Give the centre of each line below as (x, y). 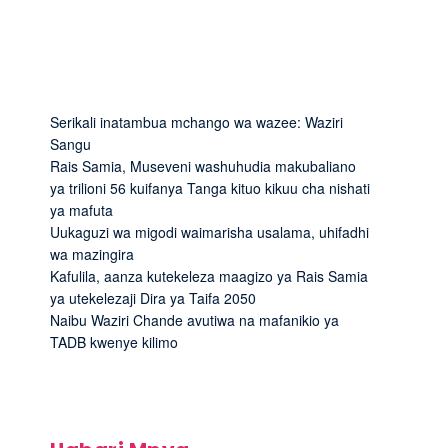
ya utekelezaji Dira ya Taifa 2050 (153, 297)
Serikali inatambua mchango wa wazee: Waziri (196, 121)
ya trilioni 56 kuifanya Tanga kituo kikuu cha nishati (210, 187)
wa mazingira (92, 253)
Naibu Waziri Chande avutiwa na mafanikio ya (194, 319)
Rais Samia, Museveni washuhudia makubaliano (203, 165)
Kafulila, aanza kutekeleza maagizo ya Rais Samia (209, 275)
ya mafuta (81, 209)
